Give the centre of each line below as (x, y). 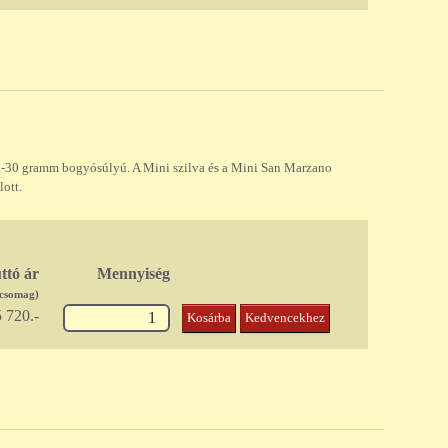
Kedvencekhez (285, 318)
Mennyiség (134, 274)
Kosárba (209, 318)
